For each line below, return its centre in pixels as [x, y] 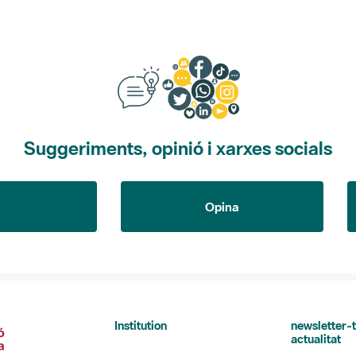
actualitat [315, 339]
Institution [141, 325]
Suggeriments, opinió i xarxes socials [178, 148]
